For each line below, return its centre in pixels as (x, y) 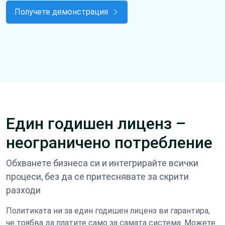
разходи (23, 190)
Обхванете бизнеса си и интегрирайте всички (102, 163)
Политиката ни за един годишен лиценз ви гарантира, (108, 210)
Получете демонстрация (62, 12)
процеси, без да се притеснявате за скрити (97, 176)
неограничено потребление (109, 142)
